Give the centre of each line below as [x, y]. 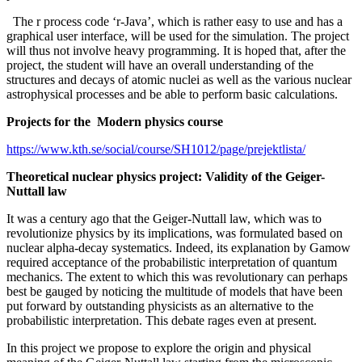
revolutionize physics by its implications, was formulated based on [175, 234]
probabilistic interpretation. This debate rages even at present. [162, 321]
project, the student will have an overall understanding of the [160, 65]
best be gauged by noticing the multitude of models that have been [175, 292]
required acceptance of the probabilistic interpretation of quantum [172, 263]
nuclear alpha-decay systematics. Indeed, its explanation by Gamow [179, 248]
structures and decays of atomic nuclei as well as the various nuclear [179, 80]
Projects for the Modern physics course [115, 122]
